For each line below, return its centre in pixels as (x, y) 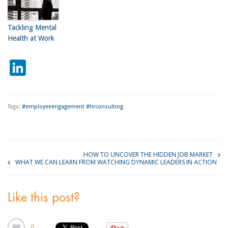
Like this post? (44, 198)
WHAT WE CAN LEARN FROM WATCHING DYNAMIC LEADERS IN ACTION (116, 162)
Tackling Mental (32, 27)
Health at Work (31, 38)
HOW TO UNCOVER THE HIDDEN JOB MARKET (148, 155)
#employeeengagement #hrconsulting (72, 107)
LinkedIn (58, 68)
